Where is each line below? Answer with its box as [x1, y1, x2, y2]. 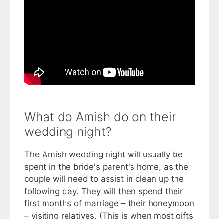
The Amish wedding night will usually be [24, 149, 183, 159]
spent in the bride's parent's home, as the [24, 161, 188, 172]
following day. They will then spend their [24, 186, 183, 196]
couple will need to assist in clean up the [24, 174, 184, 184]
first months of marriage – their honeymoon [24, 198, 194, 208]
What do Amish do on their [24, 109, 176, 124]
